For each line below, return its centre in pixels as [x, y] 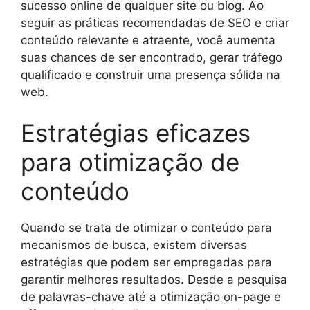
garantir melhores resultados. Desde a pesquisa [154, 280]
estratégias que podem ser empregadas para [146, 262]
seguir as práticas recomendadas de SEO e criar [155, 22]
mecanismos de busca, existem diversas [134, 245]
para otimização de [130, 162]
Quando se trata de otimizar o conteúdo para [146, 228]
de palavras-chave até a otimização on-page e [151, 297]
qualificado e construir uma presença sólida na [151, 74]
